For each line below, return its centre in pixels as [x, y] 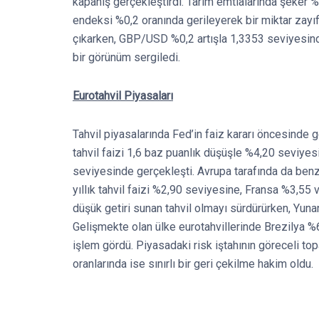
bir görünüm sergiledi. [126, 58]
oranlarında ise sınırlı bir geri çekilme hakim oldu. [193, 264]
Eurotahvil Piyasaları [123, 96]
